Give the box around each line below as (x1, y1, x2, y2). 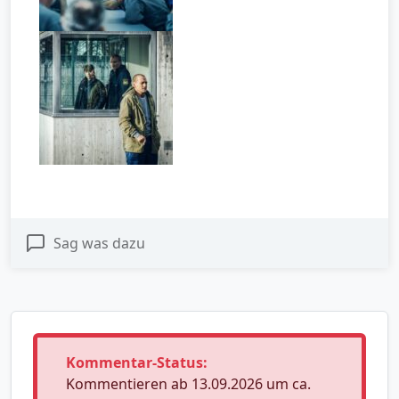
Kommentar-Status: (66, 352, 208, 372)
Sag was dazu (53, 232, 145, 253)
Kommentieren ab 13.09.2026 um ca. (66, 373, 311, 394)
